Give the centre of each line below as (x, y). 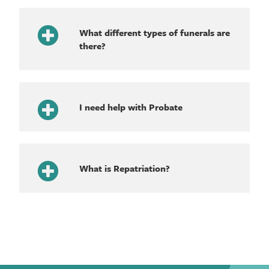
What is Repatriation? (125, 168)
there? (93, 45)
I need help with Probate (131, 107)
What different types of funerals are (155, 32)
